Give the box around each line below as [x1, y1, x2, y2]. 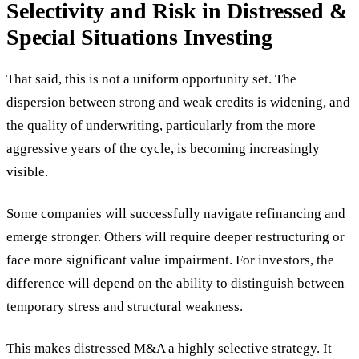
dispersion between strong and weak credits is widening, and [6, 94, 350, 110]
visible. [6, 163, 48, 179]
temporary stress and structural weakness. [6, 298, 243, 314]
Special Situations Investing [6, 24, 272, 50]
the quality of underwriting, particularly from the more [6, 117, 316, 133]
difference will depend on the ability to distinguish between [6, 275, 345, 291]
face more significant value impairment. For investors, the [6, 252, 334, 268]
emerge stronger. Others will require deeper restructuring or [6, 228, 345, 244]
